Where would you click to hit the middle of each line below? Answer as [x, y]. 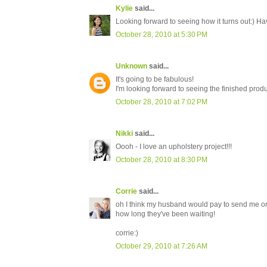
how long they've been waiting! [165, 214]
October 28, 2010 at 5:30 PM [162, 35]
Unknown [131, 66]
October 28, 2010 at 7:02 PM [162, 102]
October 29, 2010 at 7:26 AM [162, 246]
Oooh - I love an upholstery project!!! [174, 147]
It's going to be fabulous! [155, 80]
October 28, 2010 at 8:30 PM [162, 160]
